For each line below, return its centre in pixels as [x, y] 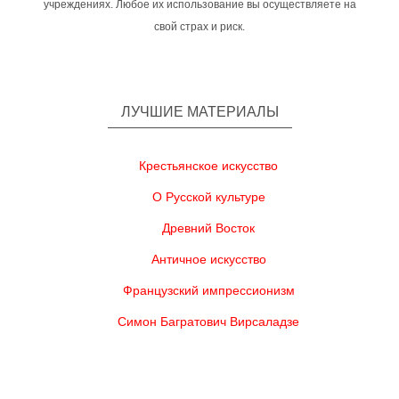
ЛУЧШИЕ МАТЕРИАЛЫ [199, 112]
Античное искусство [208, 259]
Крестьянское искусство [208, 166]
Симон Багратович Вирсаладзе [208, 322]
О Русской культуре [208, 197]
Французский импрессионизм [208, 290]
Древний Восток [208, 228]
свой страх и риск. [199, 27]
